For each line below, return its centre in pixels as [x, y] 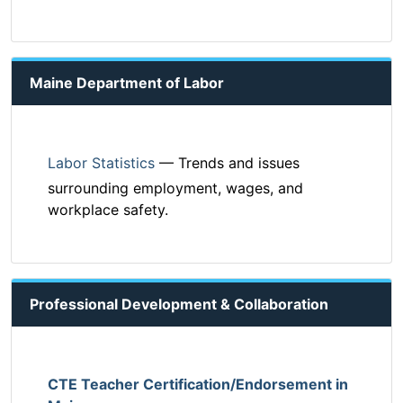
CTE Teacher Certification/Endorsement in [198, 385]
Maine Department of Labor [127, 83]
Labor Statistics [101, 163]
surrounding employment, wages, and [175, 188]
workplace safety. [108, 210]
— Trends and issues [227, 163]
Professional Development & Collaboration [179, 304]
